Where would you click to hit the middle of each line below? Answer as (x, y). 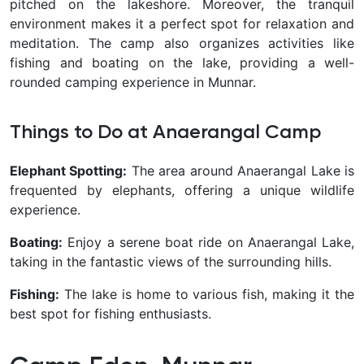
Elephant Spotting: (69, 171)
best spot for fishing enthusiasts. (110, 314)
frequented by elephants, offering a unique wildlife (182, 191)
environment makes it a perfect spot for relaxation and (182, 24)
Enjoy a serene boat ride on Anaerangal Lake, (208, 243)
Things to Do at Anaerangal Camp (165, 133)
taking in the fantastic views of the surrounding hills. (171, 262)
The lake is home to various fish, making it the (207, 295)
